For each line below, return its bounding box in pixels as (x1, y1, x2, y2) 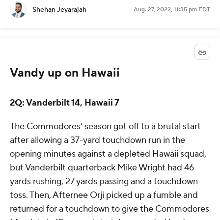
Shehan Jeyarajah (32, 5, 86, 15)
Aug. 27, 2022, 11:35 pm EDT (134, 6, 210, 14)
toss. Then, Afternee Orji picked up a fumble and (10, 189, 198, 201)
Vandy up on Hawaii (10, 65, 120, 81)
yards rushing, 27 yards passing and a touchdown (10, 175, 198, 187)
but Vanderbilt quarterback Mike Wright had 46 (10, 162, 194, 173)
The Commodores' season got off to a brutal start (10, 120, 201, 132)
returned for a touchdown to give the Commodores (10, 203, 209, 215)
